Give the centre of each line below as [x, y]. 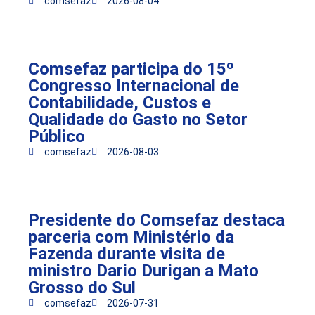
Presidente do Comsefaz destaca [156, 220]
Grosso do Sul [82, 287]
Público [57, 136]
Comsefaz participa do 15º [131, 69]
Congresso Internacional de [134, 85]
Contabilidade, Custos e [120, 102]
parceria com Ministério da [131, 237]
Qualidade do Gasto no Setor [138, 119]
